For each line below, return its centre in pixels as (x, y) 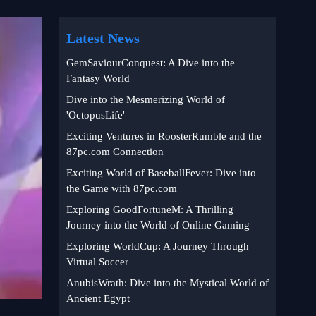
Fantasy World (98, 78)
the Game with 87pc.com (122, 188)
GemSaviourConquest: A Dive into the (151, 63)
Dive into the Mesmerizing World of (146, 99)
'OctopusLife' (96, 115)
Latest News (103, 38)
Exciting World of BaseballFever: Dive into (161, 173)
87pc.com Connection (115, 152)
